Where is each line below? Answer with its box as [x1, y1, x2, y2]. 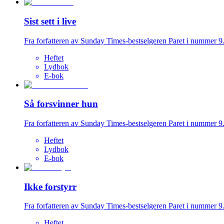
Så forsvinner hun [24, 98, 98, 109]
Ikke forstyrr [24, 181, 76, 192]
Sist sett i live [24, 15, 76, 26]
